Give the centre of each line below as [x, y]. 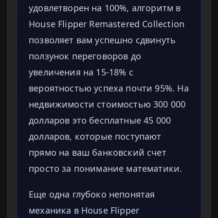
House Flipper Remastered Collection [107, 24]
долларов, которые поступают [95, 136]
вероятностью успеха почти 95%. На [109, 88]
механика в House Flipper [84, 210]
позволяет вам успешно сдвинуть [102, 40]
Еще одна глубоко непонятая [92, 194]
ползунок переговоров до [85, 56]
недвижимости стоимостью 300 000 [107, 104]
